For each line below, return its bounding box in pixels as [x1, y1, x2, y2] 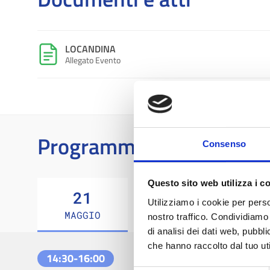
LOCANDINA [65, 42, 116, 57]
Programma [37, 130, 146, 163]
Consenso [202, 138, 246, 149]
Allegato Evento [65, 54, 121, 67]
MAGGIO [64, 209, 101, 222]
